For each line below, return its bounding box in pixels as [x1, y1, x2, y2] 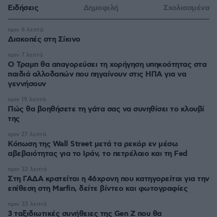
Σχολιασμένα [163, 3, 209, 14]
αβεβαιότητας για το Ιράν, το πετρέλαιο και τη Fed [8, 149, 187, 159]
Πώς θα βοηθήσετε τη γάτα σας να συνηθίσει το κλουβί [8, 104, 204, 115]
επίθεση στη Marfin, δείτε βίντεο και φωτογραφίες [8, 184, 187, 194]
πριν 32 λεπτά [8, 166, 47, 173]
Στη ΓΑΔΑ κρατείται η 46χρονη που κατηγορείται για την [8, 174, 209, 185]
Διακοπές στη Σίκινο [8, 34, 80, 45]
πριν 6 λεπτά [8, 26, 44, 34]
